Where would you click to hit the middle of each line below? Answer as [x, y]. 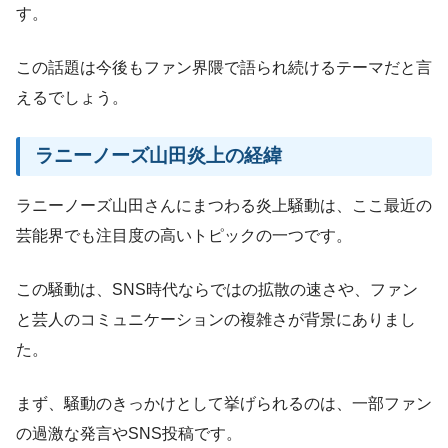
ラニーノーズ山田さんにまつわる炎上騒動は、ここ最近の [224, 206]
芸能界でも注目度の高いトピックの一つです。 [184, 236]
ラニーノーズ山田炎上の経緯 [159, 156]
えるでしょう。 [72, 97]
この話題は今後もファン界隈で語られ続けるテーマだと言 [224, 67]
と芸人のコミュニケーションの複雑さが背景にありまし [216, 320]
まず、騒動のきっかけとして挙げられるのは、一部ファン [224, 404]
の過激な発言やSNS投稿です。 [129, 434]
